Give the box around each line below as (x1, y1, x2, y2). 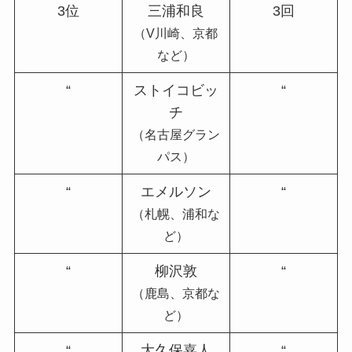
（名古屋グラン (131, 126, 220, 141)
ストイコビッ (133, 82, 218, 98)
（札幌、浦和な (131, 206, 220, 221)
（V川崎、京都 (134, 25, 218, 40)
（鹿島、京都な (131, 285, 220, 300)
